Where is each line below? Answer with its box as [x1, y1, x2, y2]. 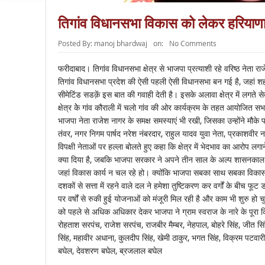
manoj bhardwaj [93, 38, 147, 49]
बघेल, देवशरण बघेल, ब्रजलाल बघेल [57, 245, 162, 257]
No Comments [169, 38, 216, 49]
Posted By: [57, 38, 94, 49]
